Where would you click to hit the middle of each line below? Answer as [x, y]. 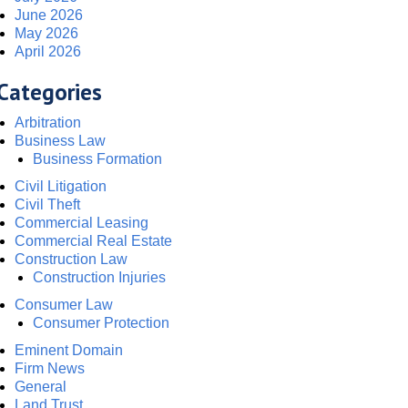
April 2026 [48, 51]
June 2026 [49, 15]
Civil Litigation [61, 186]
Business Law [60, 141]
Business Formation [97, 159]
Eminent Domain [69, 350]
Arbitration [48, 122]
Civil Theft [47, 204]
